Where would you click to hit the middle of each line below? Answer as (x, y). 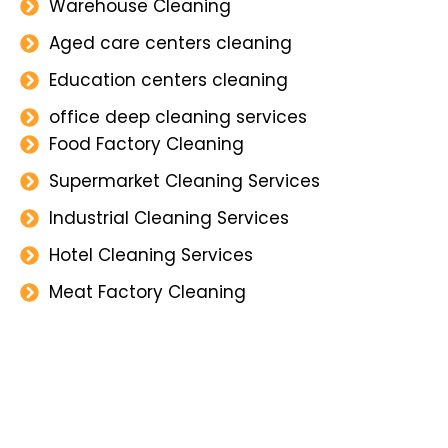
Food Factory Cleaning (146, 143)
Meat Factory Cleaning (147, 291)
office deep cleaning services (177, 116)
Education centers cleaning (168, 79)
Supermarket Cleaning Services (184, 180)
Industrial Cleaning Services (168, 217)
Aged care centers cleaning (170, 42)
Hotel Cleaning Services (150, 254)
